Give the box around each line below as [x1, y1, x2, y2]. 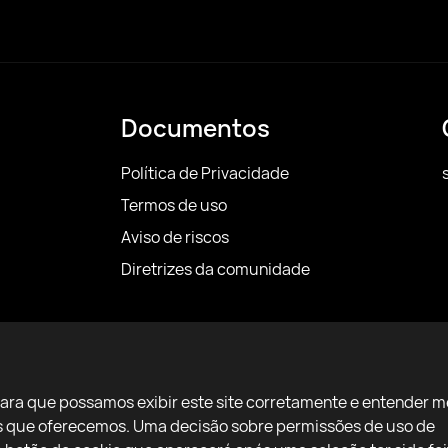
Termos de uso [121, 194, 227, 216]
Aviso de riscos [121, 226, 229, 248]
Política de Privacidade [121, 162, 289, 184]
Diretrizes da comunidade [121, 258, 310, 280]
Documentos [121, 111, 270, 144]
